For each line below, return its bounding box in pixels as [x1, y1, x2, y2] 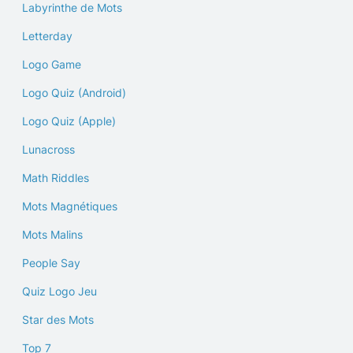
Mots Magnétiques [22, 199, 117, 213]
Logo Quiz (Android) [22, 86, 126, 99]
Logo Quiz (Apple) [22, 114, 116, 128]
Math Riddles [22, 171, 89, 184]
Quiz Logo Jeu [22, 284, 97, 298]
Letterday [22, 29, 72, 43]
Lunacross [22, 143, 75, 156]
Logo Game [22, 58, 81, 71]
